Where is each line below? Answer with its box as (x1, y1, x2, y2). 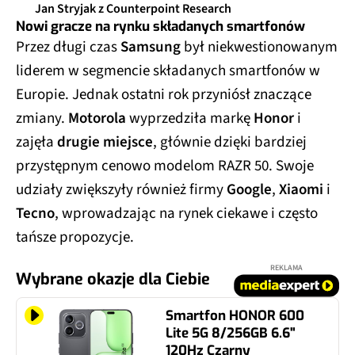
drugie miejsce (57, 131, 153, 153)
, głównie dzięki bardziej (153, 131, 307, 153)
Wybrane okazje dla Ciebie (16, 268, 210, 290)
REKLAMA (270, 261, 303, 273)
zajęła (16, 131, 57, 153)
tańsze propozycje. (16, 226, 134, 248)
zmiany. (16, 107, 68, 129)
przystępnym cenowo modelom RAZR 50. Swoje (16, 155, 314, 177)
